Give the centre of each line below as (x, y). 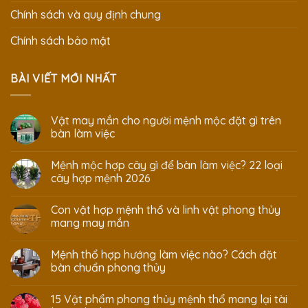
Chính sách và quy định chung (86, 14)
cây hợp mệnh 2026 (101, 178)
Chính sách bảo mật (60, 40)
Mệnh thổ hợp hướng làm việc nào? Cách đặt (164, 255)
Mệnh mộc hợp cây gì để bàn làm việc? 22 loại (167, 165)
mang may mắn (90, 223)
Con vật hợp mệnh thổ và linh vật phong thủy (166, 210)
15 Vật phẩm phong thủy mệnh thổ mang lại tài (169, 299)
